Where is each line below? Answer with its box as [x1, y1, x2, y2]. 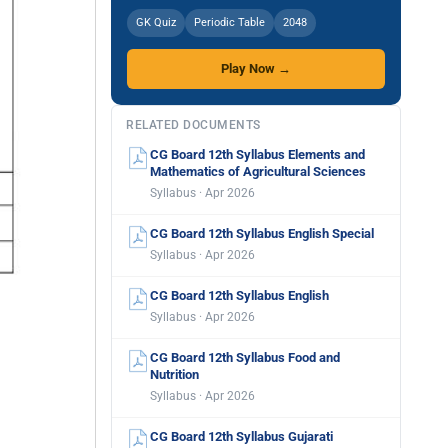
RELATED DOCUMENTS [126, 118, 261, 132]
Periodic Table [194, 16, 265, 29]
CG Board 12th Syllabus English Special [150, 226, 374, 241]
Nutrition [150, 367, 199, 382]
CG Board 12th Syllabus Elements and [150, 147, 365, 162]
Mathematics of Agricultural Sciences [150, 164, 366, 179]
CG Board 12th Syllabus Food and [150, 350, 340, 365]
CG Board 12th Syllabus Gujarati [150, 429, 333, 444]
